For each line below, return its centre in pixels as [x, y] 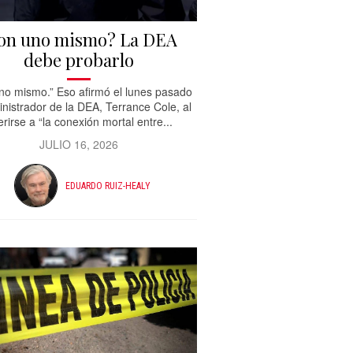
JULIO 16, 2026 [78, 145]
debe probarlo [78, 60]
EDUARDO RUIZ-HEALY [108, 186]
